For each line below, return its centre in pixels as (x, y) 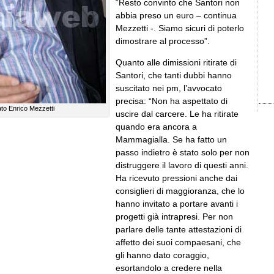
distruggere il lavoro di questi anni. (182, 165)
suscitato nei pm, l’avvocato (169, 88)
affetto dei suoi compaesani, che (178, 242)
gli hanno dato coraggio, (162, 255)
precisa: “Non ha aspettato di (172, 101)
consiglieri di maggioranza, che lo (180, 191)
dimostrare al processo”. (163, 41)
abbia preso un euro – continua (176, 15)
